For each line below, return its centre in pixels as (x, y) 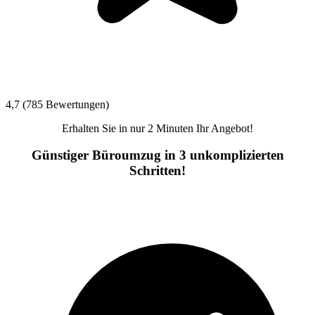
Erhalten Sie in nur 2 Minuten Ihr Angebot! (157, 128)
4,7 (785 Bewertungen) (57, 104)
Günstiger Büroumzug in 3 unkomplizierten (157, 155)
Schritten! (157, 171)
